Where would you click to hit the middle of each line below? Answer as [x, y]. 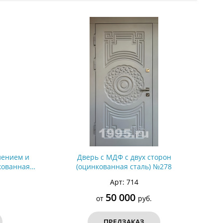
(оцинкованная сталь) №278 [124, 167]
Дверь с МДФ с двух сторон [124, 157]
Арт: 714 [124, 182]
